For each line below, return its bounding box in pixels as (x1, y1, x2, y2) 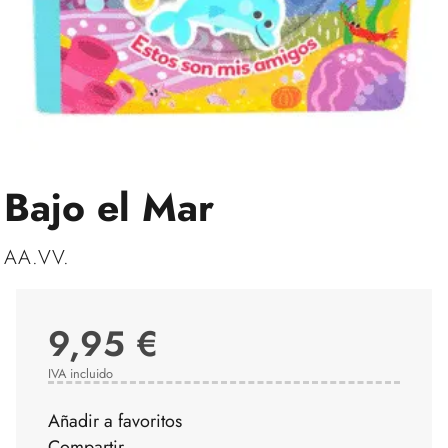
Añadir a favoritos (48, 407, 182, 434)
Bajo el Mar (4, 178, 214, 236)
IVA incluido (48, 363, 113, 383)
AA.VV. (4, 242, 69, 272)
